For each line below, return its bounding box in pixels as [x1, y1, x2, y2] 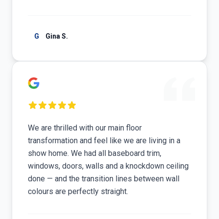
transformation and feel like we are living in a [28, 136, 180, 145]
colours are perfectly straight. [28, 187, 128, 196]
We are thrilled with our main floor [28, 123, 142, 132]
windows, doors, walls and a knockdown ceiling [28, 161, 189, 171]
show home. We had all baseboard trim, [28, 149, 161, 158]
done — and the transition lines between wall [28, 174, 179, 183]
